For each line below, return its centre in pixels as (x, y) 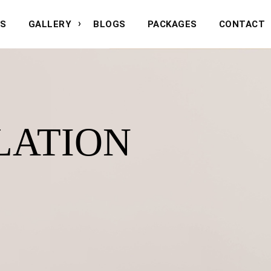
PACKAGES (172, 24)
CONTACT (242, 24)
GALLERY (50, 24)
